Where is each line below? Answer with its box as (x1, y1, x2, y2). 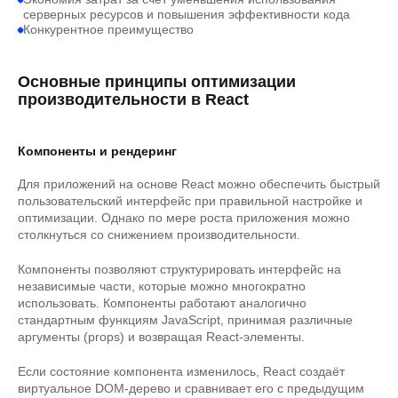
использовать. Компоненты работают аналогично (18, 296, 306, 310)
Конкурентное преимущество (23, 22, 194, 36)
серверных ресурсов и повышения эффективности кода (23, 7, 350, 21)
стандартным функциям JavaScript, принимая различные (18, 313, 353, 327)
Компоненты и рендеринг (18, 144, 177, 158)
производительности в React (18, 91, 249, 108)
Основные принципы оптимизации (18, 73, 296, 91)
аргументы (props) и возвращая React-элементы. (18, 330, 305, 344)
